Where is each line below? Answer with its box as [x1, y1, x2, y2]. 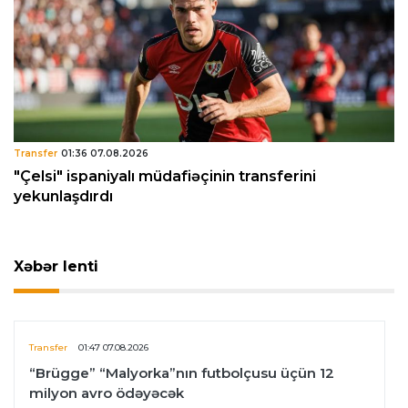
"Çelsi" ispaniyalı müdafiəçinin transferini [14, 167, 316, 185]
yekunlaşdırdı [14, 187, 113, 205]
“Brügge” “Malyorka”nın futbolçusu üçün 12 [29, 363, 334, 382]
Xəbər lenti [14, 257, 98, 275]
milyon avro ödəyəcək [29, 383, 184, 402]
